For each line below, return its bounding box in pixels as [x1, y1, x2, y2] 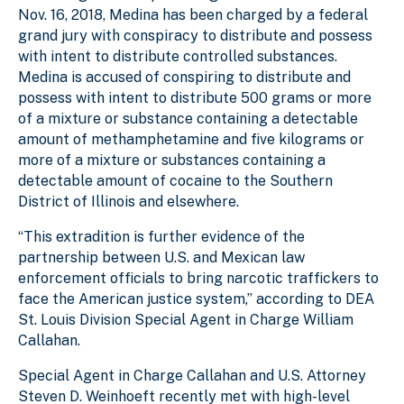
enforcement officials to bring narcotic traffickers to [18, 269, 379, 287]
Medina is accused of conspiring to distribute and [18, 68, 351, 86]
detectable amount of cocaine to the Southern [18, 171, 333, 189]
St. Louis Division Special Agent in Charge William [18, 310, 353, 328]
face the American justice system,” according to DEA [18, 289, 374, 308]
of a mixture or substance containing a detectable [18, 109, 358, 127]
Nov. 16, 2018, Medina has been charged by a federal [18, 5, 368, 23]
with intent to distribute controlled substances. [18, 47, 337, 65]
